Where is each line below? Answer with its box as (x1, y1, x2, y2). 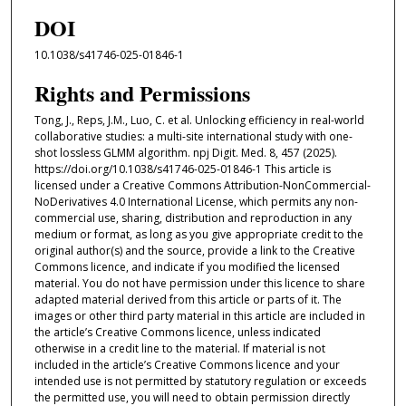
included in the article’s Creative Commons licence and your (34, 357, 340, 373)
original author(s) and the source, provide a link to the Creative (34, 243, 355, 259)
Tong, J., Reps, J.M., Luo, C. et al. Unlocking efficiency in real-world (34, 112, 364, 129)
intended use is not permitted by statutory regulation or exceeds (34, 373, 366, 390)
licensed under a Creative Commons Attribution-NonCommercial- (34, 178, 371, 194)
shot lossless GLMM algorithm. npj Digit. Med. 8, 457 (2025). (34, 145, 337, 161)
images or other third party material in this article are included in (34, 308, 365, 324)
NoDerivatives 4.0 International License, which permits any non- (34, 194, 358, 210)
